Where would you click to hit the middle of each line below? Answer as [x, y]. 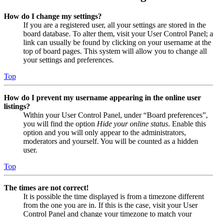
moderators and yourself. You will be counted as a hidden [111, 141]
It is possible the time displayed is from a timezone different [114, 197]
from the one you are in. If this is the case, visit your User [110, 205]
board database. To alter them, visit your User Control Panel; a [118, 34]
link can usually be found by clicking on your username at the [117, 43]
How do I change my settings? [53, 16]
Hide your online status [132, 124]
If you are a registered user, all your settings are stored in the [115, 25]
